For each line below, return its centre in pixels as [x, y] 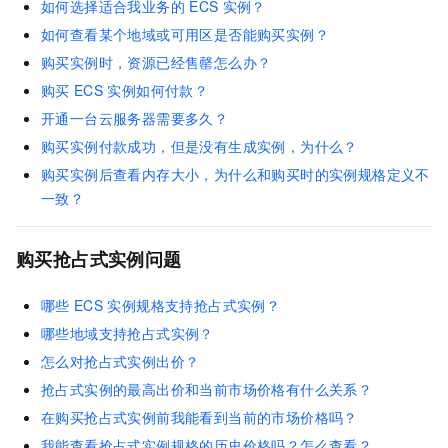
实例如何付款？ [158, 90]
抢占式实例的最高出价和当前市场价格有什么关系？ [207, 389]
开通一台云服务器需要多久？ [135, 118]
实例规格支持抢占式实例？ [194, 305]
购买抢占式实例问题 [99, 259]
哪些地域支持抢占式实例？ [127, 333]
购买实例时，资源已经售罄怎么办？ [156, 62]
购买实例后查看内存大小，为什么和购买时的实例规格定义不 [235, 174]
